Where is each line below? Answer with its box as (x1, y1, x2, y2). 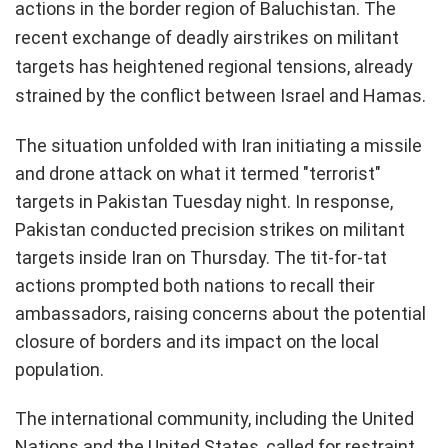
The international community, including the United (15, 407, 414, 429)
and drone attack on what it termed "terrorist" (15, 162, 381, 184)
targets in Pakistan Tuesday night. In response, (15, 190, 393, 212)
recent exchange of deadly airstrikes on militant (15, 26, 399, 48)
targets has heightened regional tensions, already (15, 55, 413, 77)
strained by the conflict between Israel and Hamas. (15, 84, 426, 106)
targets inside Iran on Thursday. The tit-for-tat (15, 246, 387, 268)
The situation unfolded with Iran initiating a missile (15, 134, 422, 156)
